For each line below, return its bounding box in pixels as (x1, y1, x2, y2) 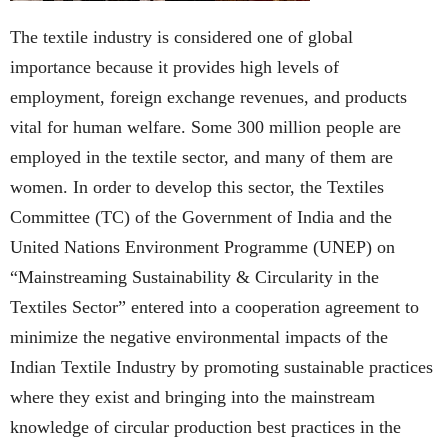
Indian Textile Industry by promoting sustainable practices (10, 357, 433, 377)
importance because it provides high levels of (10, 57, 339, 77)
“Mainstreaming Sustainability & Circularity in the (10, 267, 379, 287)
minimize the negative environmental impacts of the (10, 327, 388, 347)
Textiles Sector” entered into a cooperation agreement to (10, 297, 419, 317)
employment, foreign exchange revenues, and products (10, 87, 407, 107)
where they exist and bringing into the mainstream (10, 387, 375, 407)
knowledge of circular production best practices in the (10, 417, 401, 437)
